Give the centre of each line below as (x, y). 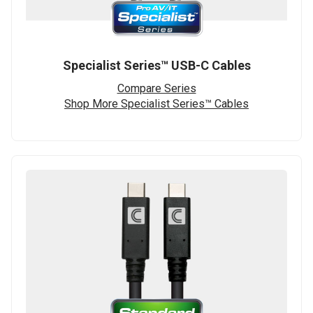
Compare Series (156, 89)
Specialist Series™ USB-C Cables (156, 66)
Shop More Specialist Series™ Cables (156, 104)
